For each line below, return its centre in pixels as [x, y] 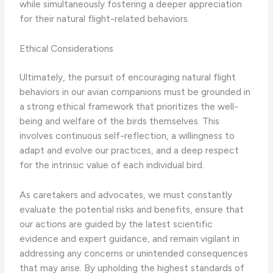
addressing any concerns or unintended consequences [134, 253]
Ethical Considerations [67, 49]
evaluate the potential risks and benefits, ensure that [132, 210]
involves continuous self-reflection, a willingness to [127, 136]
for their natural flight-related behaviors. [105, 19]
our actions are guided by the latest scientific [116, 224]
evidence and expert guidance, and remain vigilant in [130, 239]
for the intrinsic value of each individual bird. [112, 165]
